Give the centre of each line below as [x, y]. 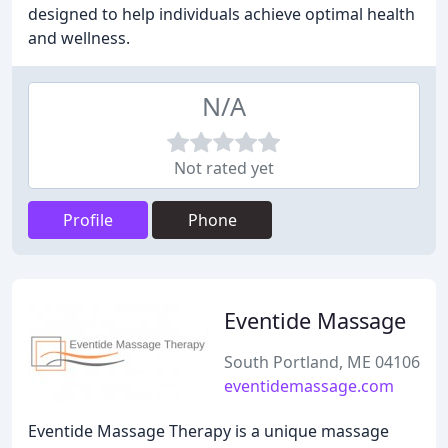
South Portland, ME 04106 [322, 362]
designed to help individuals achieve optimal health [221, 14]
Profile [88, 220]
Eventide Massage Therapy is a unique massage [208, 431]
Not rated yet [224, 168]
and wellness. [79, 38]
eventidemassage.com [309, 386]
